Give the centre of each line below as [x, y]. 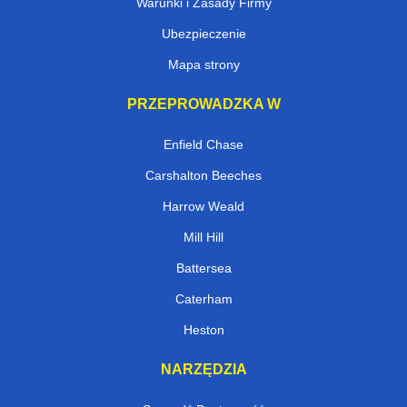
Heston [203, 329]
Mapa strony [203, 64]
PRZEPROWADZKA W [203, 104]
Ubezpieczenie [203, 33]
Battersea [203, 268]
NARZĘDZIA [203, 369]
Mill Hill [203, 237]
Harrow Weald [203, 206]
